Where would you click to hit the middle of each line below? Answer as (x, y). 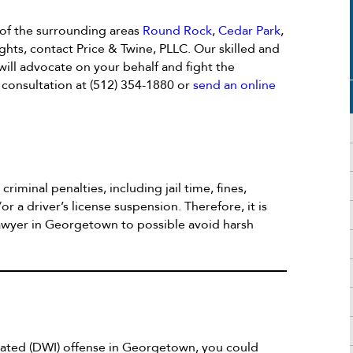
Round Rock (178, 31)
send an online (235, 85)
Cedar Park (250, 31)
